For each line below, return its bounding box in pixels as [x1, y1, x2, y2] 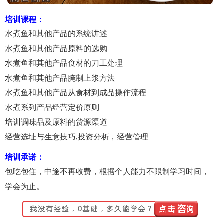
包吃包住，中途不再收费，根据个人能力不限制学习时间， [5, 165, 209, 177]
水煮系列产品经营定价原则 [5, 103, 99, 112]
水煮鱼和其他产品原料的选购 [5, 44, 107, 53]
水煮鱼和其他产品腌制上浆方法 [5, 74, 115, 82]
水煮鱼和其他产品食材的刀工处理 [5, 59, 123, 68]
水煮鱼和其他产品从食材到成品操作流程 [5, 88, 146, 97]
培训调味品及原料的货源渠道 [5, 118, 107, 127]
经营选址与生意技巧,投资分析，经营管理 [5, 133, 148, 141]
